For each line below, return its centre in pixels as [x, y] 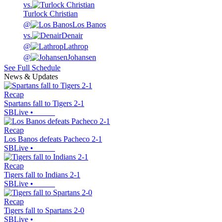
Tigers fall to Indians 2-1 [42, 175]
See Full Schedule [32, 68]
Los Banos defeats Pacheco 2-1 [53, 139]
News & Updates [31, 77]
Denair [72, 36]
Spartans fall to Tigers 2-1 [44, 104]
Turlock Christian [51, 14]
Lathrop [76, 47]
